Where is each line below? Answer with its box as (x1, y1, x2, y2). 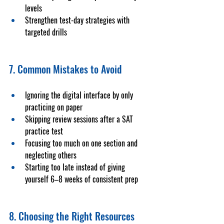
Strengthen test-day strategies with (25, 14, 131, 26)
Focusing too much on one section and (25, 137, 139, 149)
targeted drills (25, 26, 67, 38)
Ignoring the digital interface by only (25, 89, 135, 101)
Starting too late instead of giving (25, 161, 127, 173)
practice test (25, 125, 63, 137)
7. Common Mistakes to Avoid (9, 61, 121, 76)
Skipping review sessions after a (25, 113, 122, 125)
